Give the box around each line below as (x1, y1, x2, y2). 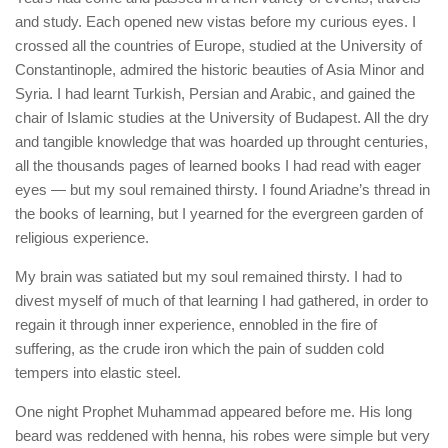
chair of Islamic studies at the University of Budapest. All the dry (15, 109, 429, 127)
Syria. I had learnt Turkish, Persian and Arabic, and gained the (15, 85, 415, 103)
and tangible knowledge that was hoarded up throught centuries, (15, 133, 428, 151)
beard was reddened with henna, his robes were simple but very (15, 427, 430, 445)
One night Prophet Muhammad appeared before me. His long (15, 403, 412, 421)
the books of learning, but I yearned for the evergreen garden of (15, 205, 423, 223)
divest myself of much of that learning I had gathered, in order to (15, 292, 428, 310)
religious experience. (15, 229, 149, 247)
